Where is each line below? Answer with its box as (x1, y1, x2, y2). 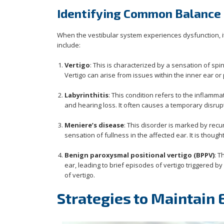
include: (57, 40, 80, 49)
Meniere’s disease (64, 120, 124, 129)
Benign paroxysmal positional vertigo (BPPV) (64, 150, 214, 159)
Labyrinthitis (64, 90, 108, 99)
